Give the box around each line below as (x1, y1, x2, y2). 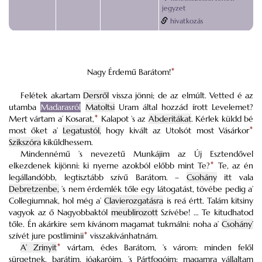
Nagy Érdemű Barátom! (87, 67, 171, 77)
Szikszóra (9, 137, 41, 147)
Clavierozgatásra (104, 195, 164, 206)
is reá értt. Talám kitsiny (163, 195, 254, 206)
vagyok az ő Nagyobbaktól (9, 207, 111, 218)
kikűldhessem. (41, 137, 93, 147)
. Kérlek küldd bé (191, 113, 254, 124)
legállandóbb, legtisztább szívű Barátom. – (9, 172, 187, 182)
